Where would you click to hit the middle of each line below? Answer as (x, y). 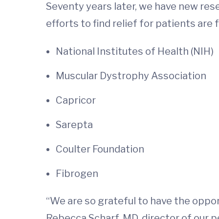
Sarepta (74, 124)
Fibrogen (77, 173)
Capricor (76, 100)
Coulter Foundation (100, 149)
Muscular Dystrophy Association (131, 76)
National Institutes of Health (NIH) (135, 51)
